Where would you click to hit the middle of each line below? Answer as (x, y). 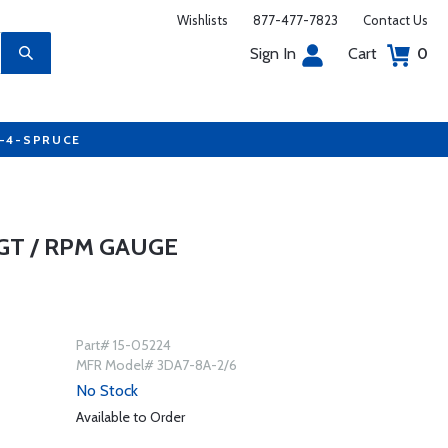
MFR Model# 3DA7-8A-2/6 (156, 365)
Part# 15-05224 (123, 345)
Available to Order (130, 417)
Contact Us (395, 20)
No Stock (106, 390)
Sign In (273, 53)
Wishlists (202, 20)
